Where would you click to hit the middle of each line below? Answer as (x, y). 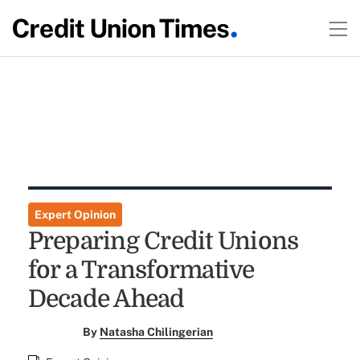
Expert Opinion (75, 215)
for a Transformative (141, 270)
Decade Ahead (106, 299)
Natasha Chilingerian (157, 332)
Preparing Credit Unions (163, 241)
